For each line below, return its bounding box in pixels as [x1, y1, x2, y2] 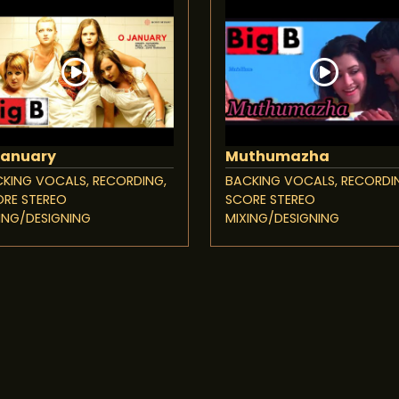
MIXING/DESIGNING [225, 209, 339, 228]
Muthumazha [225, 146, 330, 167]
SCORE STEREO [225, 191, 315, 209]
